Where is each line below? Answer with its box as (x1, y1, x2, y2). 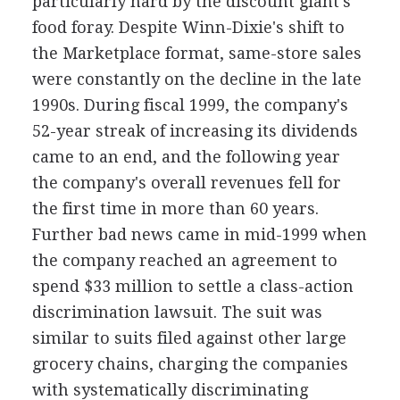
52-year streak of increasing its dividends (31, 121, 358, 140)
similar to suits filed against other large (31, 328, 346, 347)
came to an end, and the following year (31, 146, 340, 166)
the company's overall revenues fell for (31, 172, 341, 192)
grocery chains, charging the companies (31, 354, 348, 373)
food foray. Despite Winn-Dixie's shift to (31, 17, 345, 37)
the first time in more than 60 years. (31, 198, 319, 218)
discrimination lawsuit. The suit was (31, 302, 322, 321)
